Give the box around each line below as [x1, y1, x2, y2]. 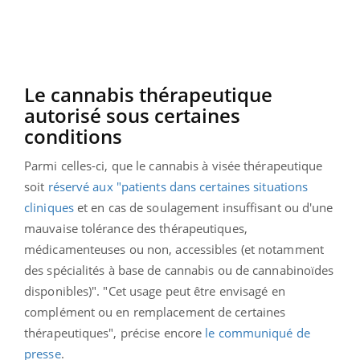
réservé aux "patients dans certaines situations [47, 178, 309, 194]
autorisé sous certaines [24, 101, 240, 129]
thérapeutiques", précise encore [24, 324, 206, 341]
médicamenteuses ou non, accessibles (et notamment [24, 240, 324, 257]
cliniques [24, 198, 74, 215]
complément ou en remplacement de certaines [24, 303, 286, 320]
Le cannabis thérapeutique [24, 80, 272, 108]
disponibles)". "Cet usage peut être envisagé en [24, 282, 285, 299]
